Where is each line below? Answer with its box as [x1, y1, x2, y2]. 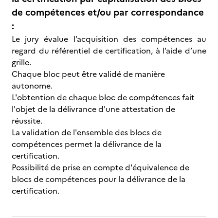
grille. [12, 56, 31, 68]
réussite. [12, 115, 42, 127]
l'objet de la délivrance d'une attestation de [12, 103, 175, 115]
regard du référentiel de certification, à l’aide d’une [12, 45, 206, 56]
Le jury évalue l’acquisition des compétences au [12, 33, 206, 45]
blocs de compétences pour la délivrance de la [12, 173, 185, 185]
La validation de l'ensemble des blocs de [12, 127, 162, 138]
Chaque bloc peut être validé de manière [12, 68, 165, 80]
